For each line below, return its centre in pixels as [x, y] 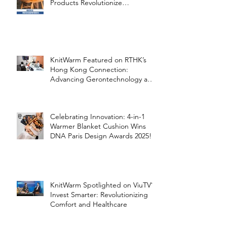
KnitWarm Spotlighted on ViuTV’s [103, 185]
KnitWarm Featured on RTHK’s [98, 60]
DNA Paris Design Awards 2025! [101, 136]
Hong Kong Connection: [89, 70]
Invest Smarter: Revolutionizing [99, 195]
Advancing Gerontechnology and [103, 79]
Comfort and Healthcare [89, 204]
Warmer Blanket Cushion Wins [98, 126]
